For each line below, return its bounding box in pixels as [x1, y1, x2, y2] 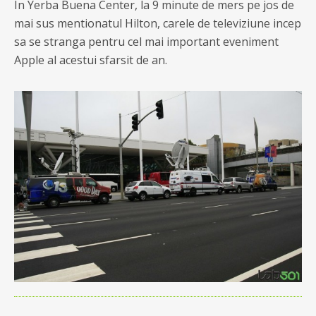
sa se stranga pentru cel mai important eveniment [14, 34, 279, 49]
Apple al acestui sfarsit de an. [14, 52, 167, 68]
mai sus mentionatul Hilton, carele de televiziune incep [14, 16, 301, 31]
